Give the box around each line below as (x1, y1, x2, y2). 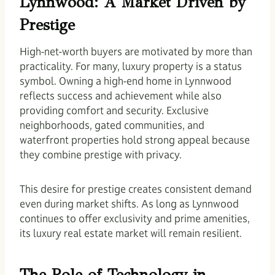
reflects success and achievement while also (20, 88, 222, 103)
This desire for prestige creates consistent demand (20, 182, 252, 196)
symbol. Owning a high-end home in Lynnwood (20, 74, 231, 88)
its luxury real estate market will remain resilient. (20, 226, 242, 240)
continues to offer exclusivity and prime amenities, (20, 211, 250, 225)
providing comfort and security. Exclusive (20, 103, 209, 117)
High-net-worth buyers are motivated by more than (20, 44, 252, 58)
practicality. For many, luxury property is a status (20, 59, 242, 73)
